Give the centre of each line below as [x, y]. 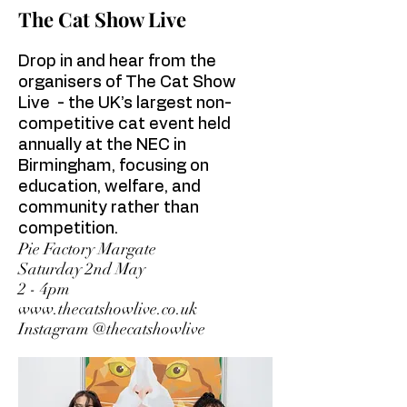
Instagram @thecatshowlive [112, 329]
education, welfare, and [109, 187]
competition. [70, 229]
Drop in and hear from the [117, 62]
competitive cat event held [124, 124]
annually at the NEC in [102, 145]
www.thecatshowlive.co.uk [108, 309]
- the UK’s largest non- [141, 104]
